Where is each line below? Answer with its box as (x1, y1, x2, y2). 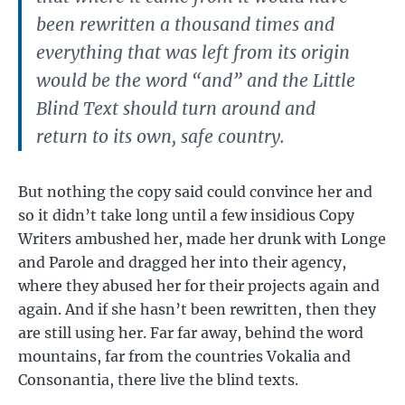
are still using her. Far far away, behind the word (18, 324, 363, 342)
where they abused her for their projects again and (18, 277, 380, 295)
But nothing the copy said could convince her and (18, 183, 372, 201)
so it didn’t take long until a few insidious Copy (18, 206, 354, 224)
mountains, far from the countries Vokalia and (18, 347, 351, 365)
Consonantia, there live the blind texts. (18, 371, 298, 389)
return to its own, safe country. (36, 126, 285, 147)
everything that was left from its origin (36, 42, 350, 63)
